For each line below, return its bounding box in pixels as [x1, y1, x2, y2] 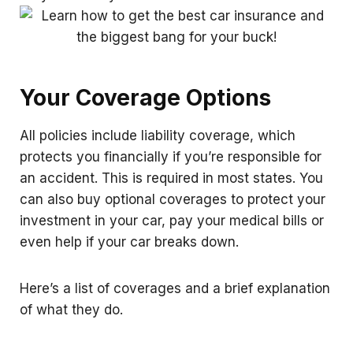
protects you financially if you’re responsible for [20, 149, 321, 165]
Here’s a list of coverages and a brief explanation [20, 281, 330, 296]
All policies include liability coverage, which [20, 128, 295, 143]
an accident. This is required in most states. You [20, 170, 323, 186]
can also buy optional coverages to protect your [20, 191, 325, 207]
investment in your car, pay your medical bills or [20, 213, 324, 229]
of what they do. [20, 302, 123, 318]
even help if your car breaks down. [20, 234, 239, 250]
